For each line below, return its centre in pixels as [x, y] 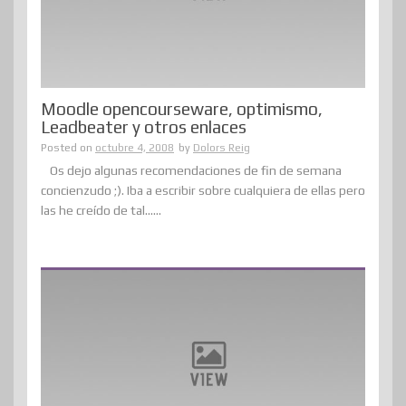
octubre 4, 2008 [135, 147]
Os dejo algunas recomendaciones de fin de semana [196, 170]
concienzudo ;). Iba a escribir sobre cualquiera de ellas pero [203, 190]
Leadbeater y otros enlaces [144, 126]
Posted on [68, 147]
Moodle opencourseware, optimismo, [182, 108]
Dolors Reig [222, 147]
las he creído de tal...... [101, 210]
